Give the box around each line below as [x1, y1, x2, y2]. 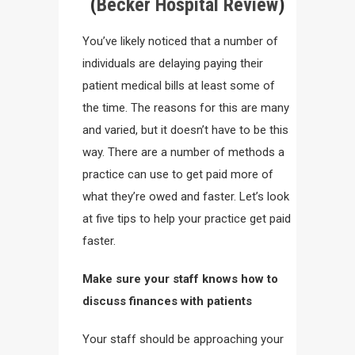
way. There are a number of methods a [82, 145, 284, 159]
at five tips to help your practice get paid [82, 212, 291, 226]
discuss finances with [82, 294, 204, 308]
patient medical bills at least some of [82, 78, 275, 93]
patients [207, 294, 252, 308]
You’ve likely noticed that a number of [82, 34, 278, 48]
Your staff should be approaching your [82, 332, 284, 346]
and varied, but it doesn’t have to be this [82, 123, 288, 137]
